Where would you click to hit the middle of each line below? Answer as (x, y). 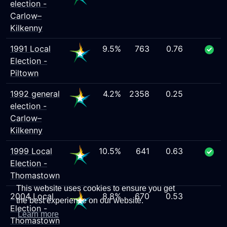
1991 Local (30, 49)
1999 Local (31, 151)
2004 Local (32, 196)
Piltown (24, 73)
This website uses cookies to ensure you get (96, 188)
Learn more (39, 214)
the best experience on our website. (80, 201)
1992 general (35, 94)
